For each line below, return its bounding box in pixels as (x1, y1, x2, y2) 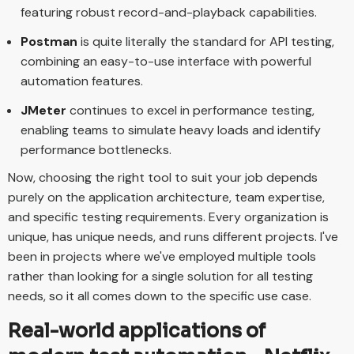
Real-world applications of (8, 319, 265, 344)
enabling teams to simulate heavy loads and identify (21, 122, 321, 139)
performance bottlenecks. (21, 141, 171, 159)
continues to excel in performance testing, (70, 102, 314, 119)
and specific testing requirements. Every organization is (8, 209, 329, 226)
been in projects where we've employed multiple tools (8, 248, 316, 265)
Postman (21, 33, 81, 51)
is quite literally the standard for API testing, (81, 33, 334, 51)
